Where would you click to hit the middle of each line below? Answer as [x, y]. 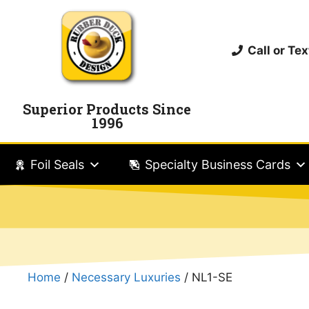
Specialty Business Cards [218, 164]
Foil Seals [57, 164]
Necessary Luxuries [126, 277]
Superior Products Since [107, 109]
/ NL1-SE [207, 277]
